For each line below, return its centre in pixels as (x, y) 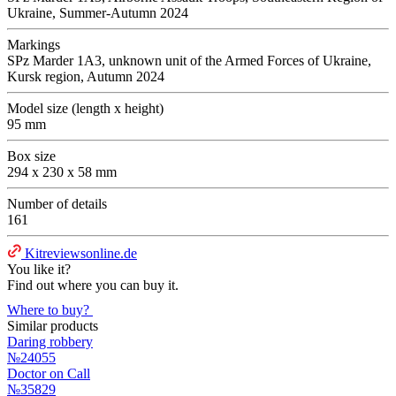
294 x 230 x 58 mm (62, 171)
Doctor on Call (49, 373)
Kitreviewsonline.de (81, 253)
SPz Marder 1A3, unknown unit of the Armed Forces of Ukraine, (189, 60)
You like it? (39, 269)
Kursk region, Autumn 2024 (86, 76)
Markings (34, 44)
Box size (31, 156)
